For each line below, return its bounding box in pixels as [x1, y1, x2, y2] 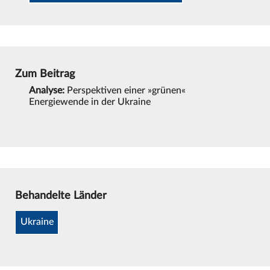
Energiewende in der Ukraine [29, 96, 151, 107]
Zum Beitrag [14, 69, 75, 79]
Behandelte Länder [14, 190, 107, 201]
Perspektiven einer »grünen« [64, 85, 186, 95]
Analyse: [29, 85, 65, 95]
